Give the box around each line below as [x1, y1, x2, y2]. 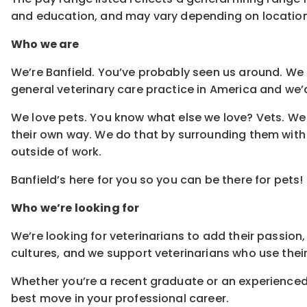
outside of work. [11, 144, 102, 160]
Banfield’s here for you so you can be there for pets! [11, 172, 304, 188]
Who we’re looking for [11, 200, 140, 217]
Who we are [11, 36, 79, 53]
